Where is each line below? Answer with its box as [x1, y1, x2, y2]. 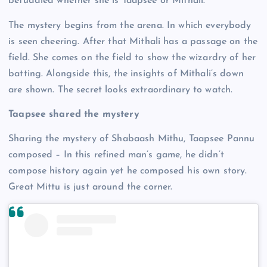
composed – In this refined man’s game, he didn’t [8, 150, 224, 160]
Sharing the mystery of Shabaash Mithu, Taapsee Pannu [8, 133, 255, 144]
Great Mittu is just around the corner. [8, 182, 173, 192]
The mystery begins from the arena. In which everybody [8, 20, 252, 30]
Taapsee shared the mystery [8, 109, 139, 119]
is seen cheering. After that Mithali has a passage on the [8, 36, 258, 46]
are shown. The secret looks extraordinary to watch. [8, 85, 233, 95]
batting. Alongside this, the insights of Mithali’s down [8, 69, 244, 79]
